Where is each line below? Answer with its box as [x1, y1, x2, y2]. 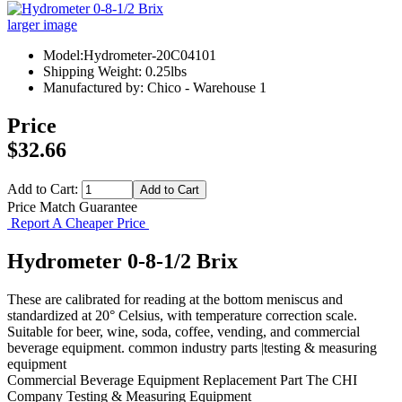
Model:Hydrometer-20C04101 [43, 48, 216, 64]
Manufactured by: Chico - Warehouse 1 [43, 80, 267, 96]
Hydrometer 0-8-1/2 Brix [7, 249, 238, 273]
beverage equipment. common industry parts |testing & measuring [7, 339, 377, 355]
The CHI [306, 371, 357, 388]
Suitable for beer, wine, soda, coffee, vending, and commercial [7, 323, 360, 339]
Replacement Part [203, 371, 302, 388]
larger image [7, 17, 77, 33]
